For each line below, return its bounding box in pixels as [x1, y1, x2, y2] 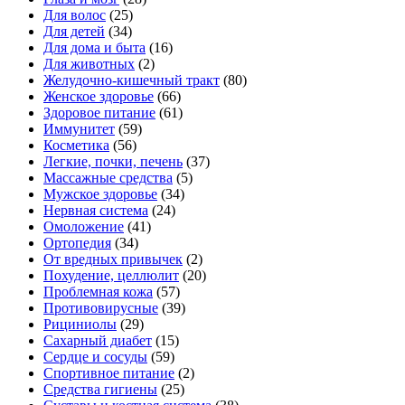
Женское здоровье [43, 89, 154, 105]
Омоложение [43, 219, 124, 235]
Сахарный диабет [43, 333, 152, 349]
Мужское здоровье [43, 186, 157, 202]
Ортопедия [43, 235, 111, 251]
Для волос [43, 7, 106, 24]
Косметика [43, 137, 109, 154]
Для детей [43, 24, 105, 40]
